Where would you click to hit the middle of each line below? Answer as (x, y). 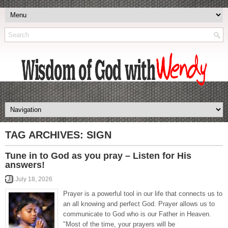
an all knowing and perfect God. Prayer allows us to (139, 204)
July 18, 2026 (34, 179)
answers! (25, 165)
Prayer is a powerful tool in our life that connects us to (143, 194)
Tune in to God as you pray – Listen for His (98, 156)
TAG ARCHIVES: (46, 135)
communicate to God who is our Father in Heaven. (137, 214)
